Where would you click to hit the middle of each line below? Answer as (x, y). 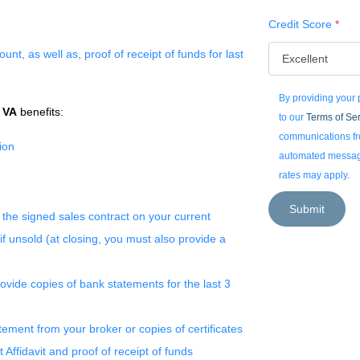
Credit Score (302, 24)
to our (292, 117)
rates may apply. (314, 175)
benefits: (40, 112)
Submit (307, 209)
